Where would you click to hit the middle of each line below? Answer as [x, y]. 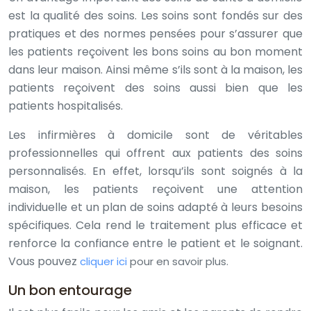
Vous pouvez [44, 261]
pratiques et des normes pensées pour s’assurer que [155, 34]
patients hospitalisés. [66, 106]
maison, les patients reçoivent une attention [155, 189]
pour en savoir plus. [178, 261]
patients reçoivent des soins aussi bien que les [155, 88]
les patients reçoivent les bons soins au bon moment [155, 52]
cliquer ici [103, 261]
